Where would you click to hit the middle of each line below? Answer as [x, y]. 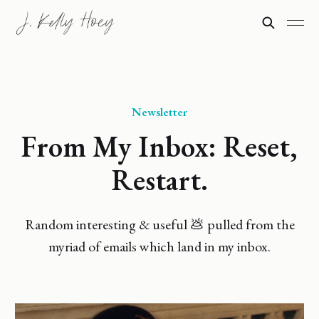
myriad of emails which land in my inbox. [159, 246]
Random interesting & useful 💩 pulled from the [159, 224]
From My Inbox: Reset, [159, 146]
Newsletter [159, 112]
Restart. [159, 180]
